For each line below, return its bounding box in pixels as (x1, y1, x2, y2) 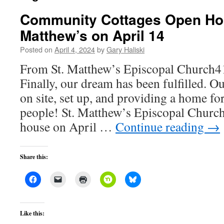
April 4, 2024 (54, 44, 95, 54)
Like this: (20, 209, 44, 217)
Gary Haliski (106, 44, 144, 54)
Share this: (20, 152, 48, 161)
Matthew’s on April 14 (20, 25, 164, 45)
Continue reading (115, 118, 207, 135)
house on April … (20, 118, 115, 135)
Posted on (20, 44, 52, 54)
